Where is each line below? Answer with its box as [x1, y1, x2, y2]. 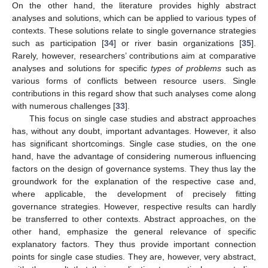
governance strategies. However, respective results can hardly [12, 201, 256, 211]
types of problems [151, 63, 222, 73]
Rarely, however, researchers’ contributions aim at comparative [12, 50, 256, 60]
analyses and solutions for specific [12, 63, 151, 73]
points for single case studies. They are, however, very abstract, [12, 251, 256, 261]
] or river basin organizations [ [113, 38, 242, 48]
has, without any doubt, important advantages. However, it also [12, 126, 256, 136]
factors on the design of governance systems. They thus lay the [12, 163, 256, 173]
